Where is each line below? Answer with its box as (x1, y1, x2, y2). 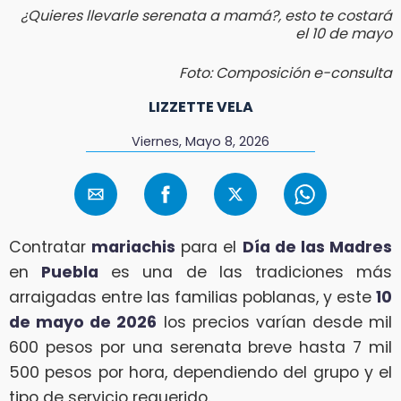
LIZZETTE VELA (148, 96, 253, 117)
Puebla (41, 261, 99, 284)
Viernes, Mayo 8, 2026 (131, 132, 269, 150)
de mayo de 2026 (9, 311, 158, 334)
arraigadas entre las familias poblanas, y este (9, 286, 376, 309)
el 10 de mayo (295, 22, 392, 44)
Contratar (9, 236, 92, 259)
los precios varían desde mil (157, 311, 392, 334)
